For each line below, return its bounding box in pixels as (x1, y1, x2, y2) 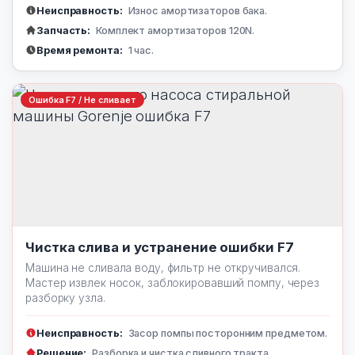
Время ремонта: (36, 44, 123, 56)
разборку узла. (25, 292, 105, 304)
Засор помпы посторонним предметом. (125, 327, 328, 339)
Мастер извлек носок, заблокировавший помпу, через (25, 277, 320, 289)
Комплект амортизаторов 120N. (94, 25, 255, 36)
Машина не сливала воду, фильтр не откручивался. (25, 261, 301, 274)
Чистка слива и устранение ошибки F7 (25, 239, 294, 255)
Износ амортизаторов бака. (125, 5, 268, 17)
